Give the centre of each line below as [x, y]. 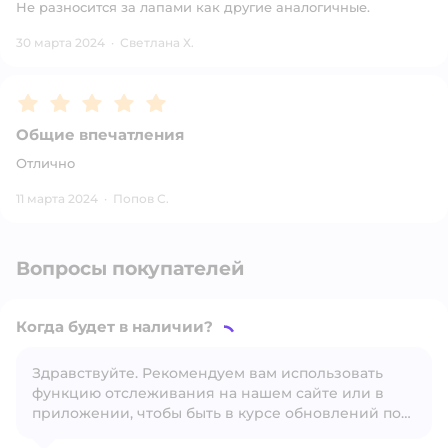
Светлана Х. [157, 42]
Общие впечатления [100, 134]
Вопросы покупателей [130, 268]
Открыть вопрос [286, 404]
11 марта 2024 [57, 198]
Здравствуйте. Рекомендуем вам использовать [207, 373]
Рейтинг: [55, 98]
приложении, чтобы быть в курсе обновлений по [216, 413]
